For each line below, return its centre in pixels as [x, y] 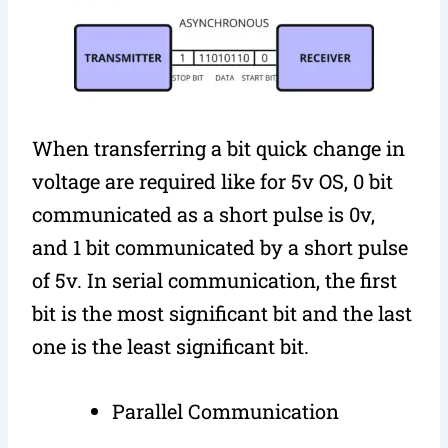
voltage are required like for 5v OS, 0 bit [213, 180]
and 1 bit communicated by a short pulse [220, 246]
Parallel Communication [226, 410]
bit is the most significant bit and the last [222, 312]
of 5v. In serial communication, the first [215, 279]
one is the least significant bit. [171, 345]
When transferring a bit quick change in [219, 147]
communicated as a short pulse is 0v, [204, 213]
